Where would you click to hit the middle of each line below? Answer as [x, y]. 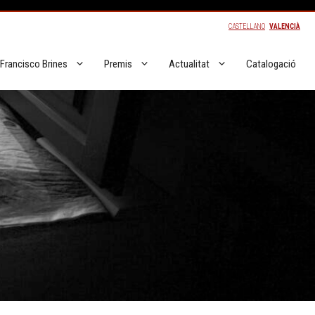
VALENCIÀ [285, 26]
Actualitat [189, 64]
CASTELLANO [247, 26]
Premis [118, 64]
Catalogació [271, 64]
